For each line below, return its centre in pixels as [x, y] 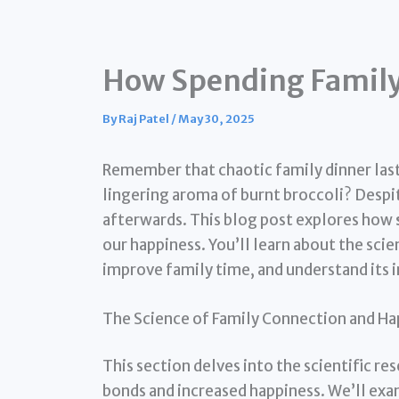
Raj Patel [144, 118]
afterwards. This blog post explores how [248, 220]
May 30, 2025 [216, 118]
